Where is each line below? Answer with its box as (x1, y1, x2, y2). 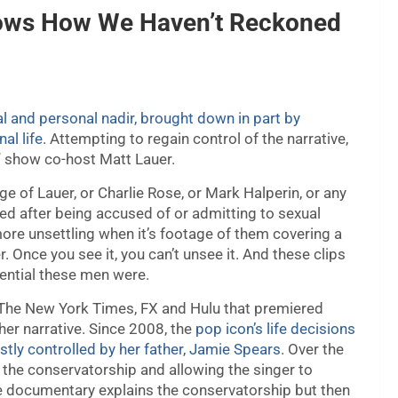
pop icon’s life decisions (195, 320, 355, 338)
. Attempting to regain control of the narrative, (43, 130, 348, 148)
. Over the (281, 340, 344, 359)
